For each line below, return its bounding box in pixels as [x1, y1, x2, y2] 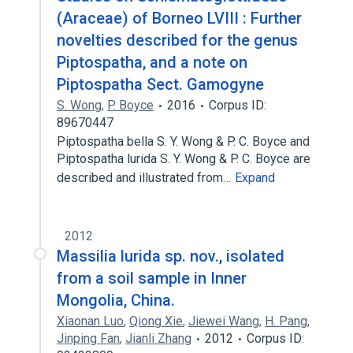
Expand [235, 170, 275, 185]
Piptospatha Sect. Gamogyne [57, 75, 264, 94]
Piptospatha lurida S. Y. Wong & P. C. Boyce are [57, 151, 310, 166]
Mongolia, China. [57, 291, 175, 310]
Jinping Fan [57, 331, 120, 346]
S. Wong [57, 98, 102, 113]
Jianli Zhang [125, 331, 191, 346]
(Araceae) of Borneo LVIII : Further [57, 9, 302, 28]
